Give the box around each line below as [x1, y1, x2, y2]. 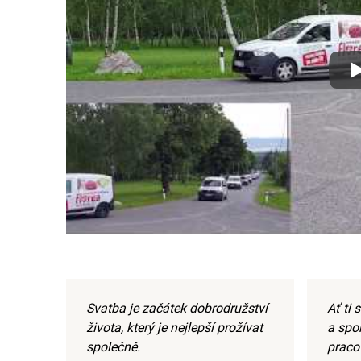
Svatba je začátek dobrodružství [86, 300, 268, 316]
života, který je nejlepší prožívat [86, 319, 263, 335]
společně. [86, 338, 140, 355]
